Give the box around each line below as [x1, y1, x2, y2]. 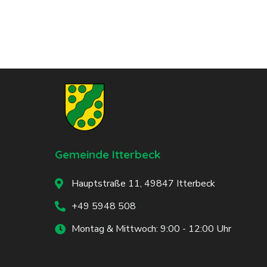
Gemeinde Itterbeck [55, 147, 161, 162]
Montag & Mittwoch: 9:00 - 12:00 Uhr [71, 222, 231, 235]
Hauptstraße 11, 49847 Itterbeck [71, 177, 215, 190]
